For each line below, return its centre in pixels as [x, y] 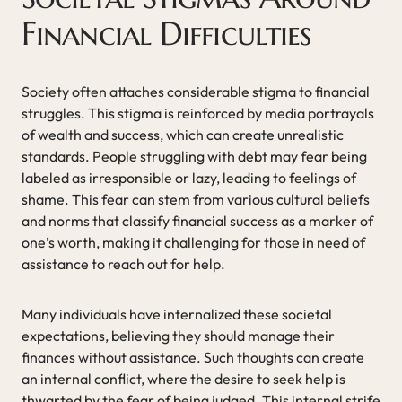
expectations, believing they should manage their [178, 335]
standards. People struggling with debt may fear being [194, 156]
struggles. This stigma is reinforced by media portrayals [198, 113]
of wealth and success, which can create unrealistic [183, 134]
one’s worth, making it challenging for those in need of [193, 242]
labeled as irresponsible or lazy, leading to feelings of [189, 177]
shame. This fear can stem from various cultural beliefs [196, 199]
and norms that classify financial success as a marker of [197, 220]
